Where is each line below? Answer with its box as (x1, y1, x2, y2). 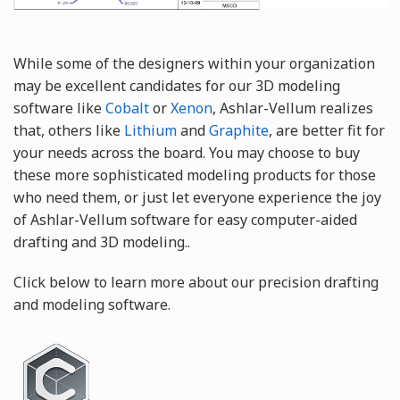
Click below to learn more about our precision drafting (13, 272, 379, 293)
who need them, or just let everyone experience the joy (13, 187, 381, 208)
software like (13, 98, 105, 119)
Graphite (209, 121, 269, 141)
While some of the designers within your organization (13, 54, 375, 74)
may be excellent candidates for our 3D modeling (13, 76, 340, 96)
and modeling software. (13, 295, 171, 315)
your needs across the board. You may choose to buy (13, 143, 360, 163)
